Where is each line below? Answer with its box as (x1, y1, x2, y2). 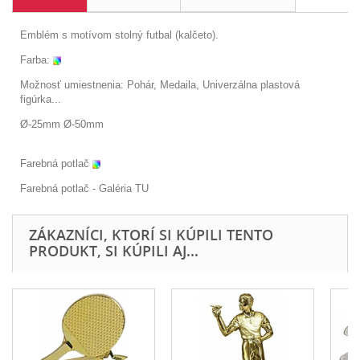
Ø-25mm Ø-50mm (20, 117, 104, 130)
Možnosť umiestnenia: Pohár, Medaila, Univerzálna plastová (20, 78, 300, 91)
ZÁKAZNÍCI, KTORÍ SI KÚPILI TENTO (29, 224, 273, 244)
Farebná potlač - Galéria (20, 182, 135, 194)
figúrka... (20, 92, 61, 105)
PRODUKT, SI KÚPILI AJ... (29, 240, 198, 260)
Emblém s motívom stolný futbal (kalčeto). (20, 28, 219, 41)
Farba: (20, 53, 50, 66)
